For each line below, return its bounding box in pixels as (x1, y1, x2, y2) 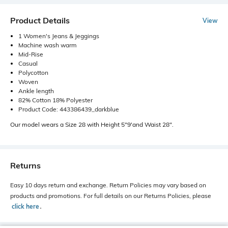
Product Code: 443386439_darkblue (18, 105, 119, 113)
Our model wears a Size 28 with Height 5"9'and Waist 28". (10, 121, 174, 129)
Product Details (10, 15, 70, 26)
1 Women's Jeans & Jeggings (18, 32, 99, 40)
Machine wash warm (18, 41, 77, 49)
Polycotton (18, 69, 48, 77)
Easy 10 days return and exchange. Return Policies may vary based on (10, 181, 206, 189)
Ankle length (18, 87, 54, 95)
